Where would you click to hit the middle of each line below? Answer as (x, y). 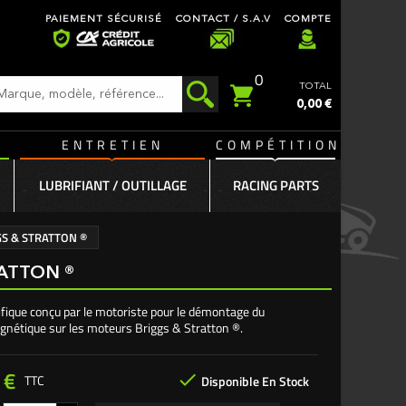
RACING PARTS (275, 185)
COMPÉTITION (278, 145)
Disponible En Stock (254, 381)
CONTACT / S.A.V (223, 19)
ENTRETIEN (112, 145)
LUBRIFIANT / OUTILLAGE (112, 185)
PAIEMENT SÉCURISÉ (104, 19)
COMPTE (308, 19)
